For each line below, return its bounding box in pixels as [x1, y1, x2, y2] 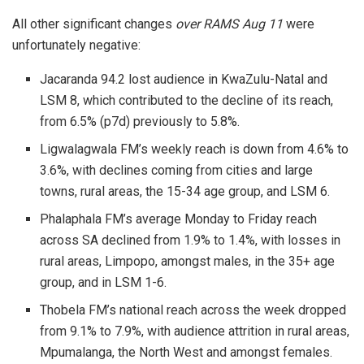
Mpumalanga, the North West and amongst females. [40, 344, 333, 360]
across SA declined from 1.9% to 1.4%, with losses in [40, 232, 341, 248]
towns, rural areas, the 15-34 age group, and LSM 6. [40, 183, 331, 199]
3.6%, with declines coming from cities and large [40, 162, 314, 178]
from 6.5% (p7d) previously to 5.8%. [40, 113, 240, 129]
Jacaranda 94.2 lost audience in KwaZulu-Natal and [40, 71, 328, 87]
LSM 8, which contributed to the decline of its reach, [40, 92, 334, 108]
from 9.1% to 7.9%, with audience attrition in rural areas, [40, 323, 350, 339]
